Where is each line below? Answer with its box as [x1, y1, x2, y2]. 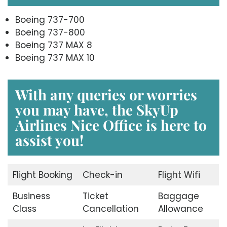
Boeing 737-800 [15, 26, 85, 39]
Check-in [82, 168, 123, 181]
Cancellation [82, 202, 139, 215]
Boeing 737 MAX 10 [15, 51, 95, 64]
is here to [142, 115, 207, 134]
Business [12, 190, 50, 202]
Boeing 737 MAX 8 [15, 39, 92, 51]
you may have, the [15, 100, 136, 119]
